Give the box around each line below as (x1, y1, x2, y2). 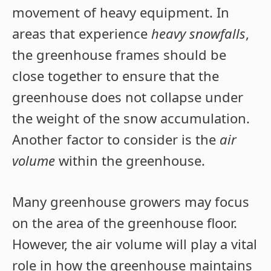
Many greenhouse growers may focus (12, 192, 249, 211)
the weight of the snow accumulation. (12, 109, 250, 128)
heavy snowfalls (151, 24, 246, 43)
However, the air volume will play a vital (12, 235, 257, 253)
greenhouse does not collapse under (12, 88, 243, 106)
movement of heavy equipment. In (12, 3, 229, 22)
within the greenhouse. (55, 151, 205, 170)
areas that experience (12, 24, 151, 43)
